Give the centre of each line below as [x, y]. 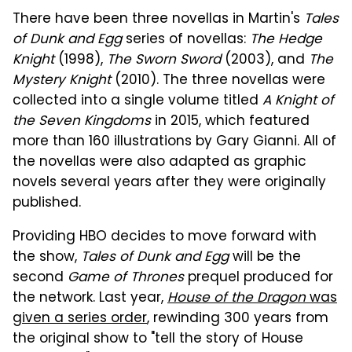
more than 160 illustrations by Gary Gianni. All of [174, 142]
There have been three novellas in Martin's [158, 19]
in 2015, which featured [230, 121]
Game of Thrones [126, 278]
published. [47, 203]
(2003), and [265, 60]
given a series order [80, 319]
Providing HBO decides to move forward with [165, 237]
